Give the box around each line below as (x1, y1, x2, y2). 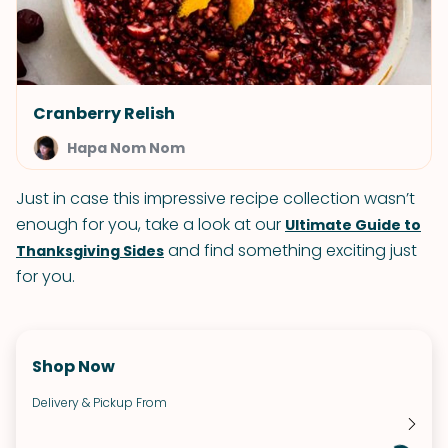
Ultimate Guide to (285, 215, 421, 235)
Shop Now (32, 355, 115, 378)
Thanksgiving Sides (16, 241, 164, 261)
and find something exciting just (164, 239, 417, 262)
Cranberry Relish (33, 102, 175, 125)
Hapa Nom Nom (67, 138, 185, 158)
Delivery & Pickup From (32, 394, 167, 411)
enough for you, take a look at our (16, 213, 285, 236)
